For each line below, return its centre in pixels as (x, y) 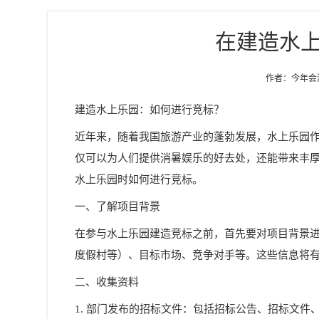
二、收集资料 (107, 282)
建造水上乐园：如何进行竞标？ (150, 110)
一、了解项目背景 (118, 206)
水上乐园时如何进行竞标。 (139, 179)
